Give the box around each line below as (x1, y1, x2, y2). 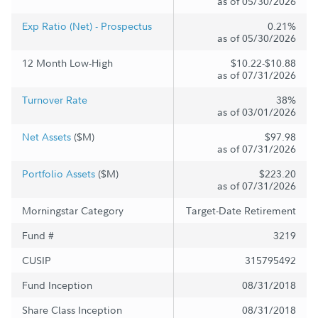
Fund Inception (22, 278, 92, 292)
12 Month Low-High (22, 56, 113, 70)
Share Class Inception (22, 303, 122, 317)
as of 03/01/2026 (217, 105, 296, 119)
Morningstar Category (22, 204, 124, 217)
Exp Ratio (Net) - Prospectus (22, 19, 152, 33)
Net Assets (22, 130, 71, 143)
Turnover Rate (22, 93, 87, 106)
